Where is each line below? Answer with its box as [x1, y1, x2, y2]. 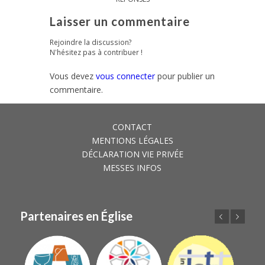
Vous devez [50, 70, 96, 82]
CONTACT [112, 121, 153, 132]
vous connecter [96, 70, 155, 82]
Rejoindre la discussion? [50, 37, 132, 47]
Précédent [165, 212, 193, 221]
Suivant [184, 212, 206, 221]
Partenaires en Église [20, 208, 132, 223]
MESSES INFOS [103, 161, 162, 173]
